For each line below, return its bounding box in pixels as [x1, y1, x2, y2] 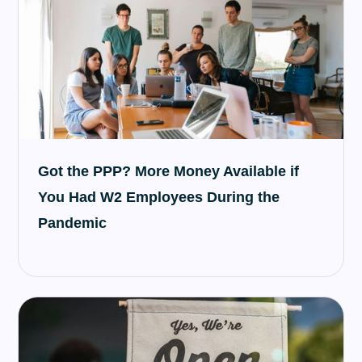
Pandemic [38, 215, 107, 231]
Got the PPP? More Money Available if [38, 163, 300, 179]
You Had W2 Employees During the [38, 189, 280, 205]
